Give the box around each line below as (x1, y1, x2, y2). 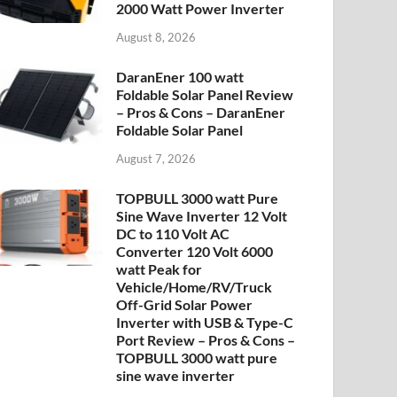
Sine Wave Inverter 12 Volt (116, 206, 288, 224)
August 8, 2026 (116, 29, 197, 44)
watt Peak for (116, 260, 203, 277)
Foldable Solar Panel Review (116, 85, 294, 103)
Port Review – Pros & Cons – (116, 331, 296, 348)
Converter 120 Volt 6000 (116, 242, 274, 260)
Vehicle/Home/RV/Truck (116, 277, 273, 295)
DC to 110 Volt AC (116, 224, 230, 242)
